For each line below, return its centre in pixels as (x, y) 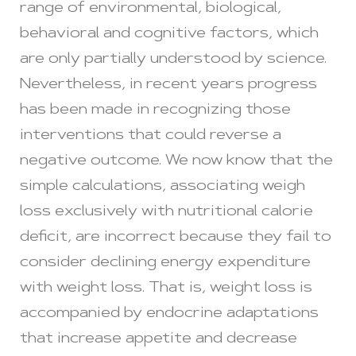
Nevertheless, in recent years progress (168, 85)
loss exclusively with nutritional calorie (166, 212)
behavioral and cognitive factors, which (169, 34)
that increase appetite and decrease (159, 339)
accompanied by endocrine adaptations (169, 313)
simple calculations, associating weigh (163, 186)
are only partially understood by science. (173, 59)
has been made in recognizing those (155, 110)
